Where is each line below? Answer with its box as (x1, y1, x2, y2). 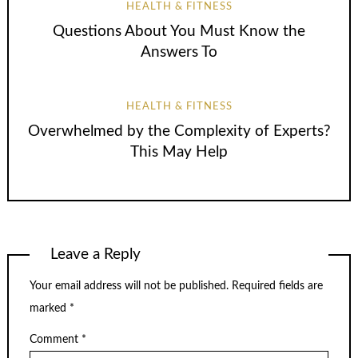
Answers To (141, 45, 217, 61)
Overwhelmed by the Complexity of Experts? (27, 124, 331, 139)
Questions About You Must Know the (53, 24, 305, 40)
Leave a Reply (50, 246, 141, 262)
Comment (30, 333, 82, 345)
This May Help (130, 145, 228, 160)
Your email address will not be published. (30, 280, 229, 292)
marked (30, 303, 70, 315)
